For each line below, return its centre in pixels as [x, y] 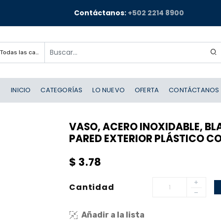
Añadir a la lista [113, 215]
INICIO [21, 90]
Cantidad [92, 187]
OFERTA [147, 90]
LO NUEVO [109, 90]
